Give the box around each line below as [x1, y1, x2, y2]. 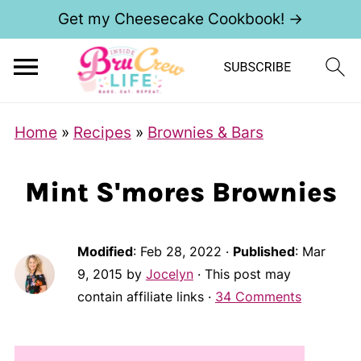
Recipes [73, 123, 131, 142]
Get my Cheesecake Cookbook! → [58, 10, 303, 28]
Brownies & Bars [147, 123, 263, 142]
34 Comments [214, 288, 301, 305]
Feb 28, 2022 [139, 243, 222, 259]
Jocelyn [145, 266, 193, 282]
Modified [77, 243, 133, 259]
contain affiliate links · [77, 288, 215, 305]
